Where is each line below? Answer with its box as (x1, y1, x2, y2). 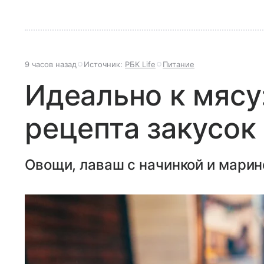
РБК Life (125, 60, 156, 69)
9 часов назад (25, 60, 77, 69)
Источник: (84, 60, 125, 69)
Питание (163, 60, 194, 69)
